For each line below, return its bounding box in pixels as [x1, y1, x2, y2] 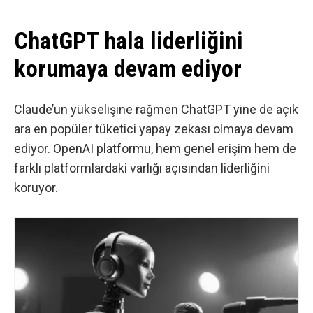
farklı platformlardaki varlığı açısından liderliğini [14, 161, 270, 176]
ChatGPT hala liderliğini [14, 26, 243, 54]
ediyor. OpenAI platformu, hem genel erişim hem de [14, 141, 296, 156]
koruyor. [14, 180, 58, 196]
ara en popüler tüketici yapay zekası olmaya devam [14, 122, 293, 137]
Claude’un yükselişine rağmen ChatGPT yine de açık [14, 102, 298, 117]
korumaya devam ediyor [14, 54, 242, 82]
